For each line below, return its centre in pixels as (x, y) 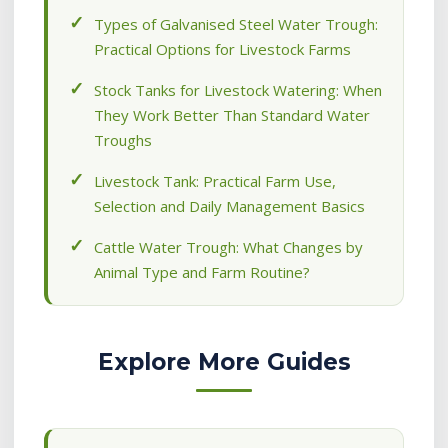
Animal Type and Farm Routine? (202, 272)
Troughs (123, 140)
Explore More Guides (224, 362)
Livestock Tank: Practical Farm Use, (215, 181)
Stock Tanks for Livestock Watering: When (238, 90)
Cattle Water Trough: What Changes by (228, 247)
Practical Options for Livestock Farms (222, 49)
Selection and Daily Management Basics (229, 206)
